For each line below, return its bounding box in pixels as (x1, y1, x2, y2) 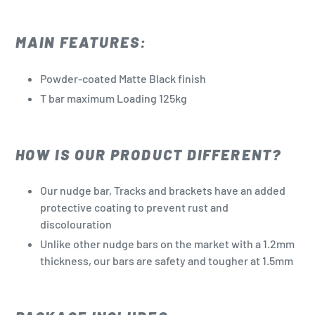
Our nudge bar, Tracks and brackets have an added (40, 184, 285, 198)
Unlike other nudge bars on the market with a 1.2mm (40, 237, 295, 251)
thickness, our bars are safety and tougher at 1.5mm (40, 254, 293, 268)
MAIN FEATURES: (15, 33, 148, 51)
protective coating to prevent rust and (40, 200, 229, 214)
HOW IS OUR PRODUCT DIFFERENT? (15, 145, 281, 163)
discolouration (40, 217, 112, 231)
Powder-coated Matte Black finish (40, 71, 206, 85)
